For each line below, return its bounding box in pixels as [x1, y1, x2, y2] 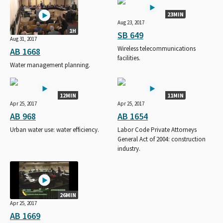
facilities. [117, 53, 140, 62]
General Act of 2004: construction [117, 134, 206, 143]
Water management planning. [10, 60, 90, 69]
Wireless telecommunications [117, 44, 196, 53]
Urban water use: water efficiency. [10, 125, 99, 134]
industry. [117, 144, 140, 153]
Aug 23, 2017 [117, 18, 144, 26]
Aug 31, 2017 [10, 35, 37, 42]
